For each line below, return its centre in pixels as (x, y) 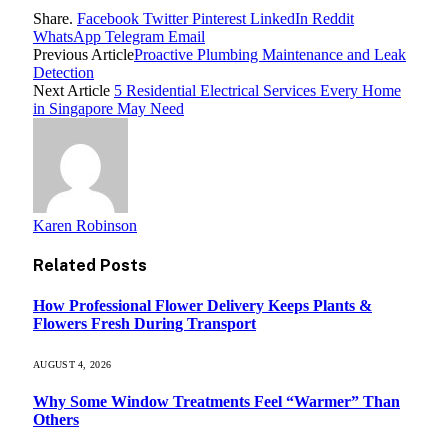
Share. (53, 19)
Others (56, 420)
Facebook (108, 19)
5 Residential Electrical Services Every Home (257, 91)
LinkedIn (279, 19)
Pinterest (219, 19)
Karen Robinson (85, 226)
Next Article (73, 91)
